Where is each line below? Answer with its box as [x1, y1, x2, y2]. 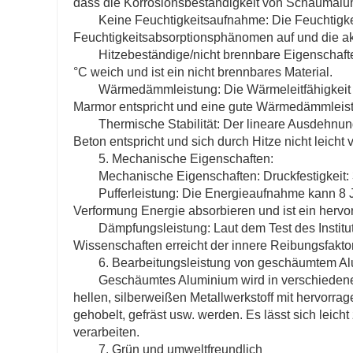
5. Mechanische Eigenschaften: [98, 152, 273, 166]
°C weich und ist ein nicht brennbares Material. [73, 65, 333, 80]
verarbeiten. [73, 325, 139, 340]
